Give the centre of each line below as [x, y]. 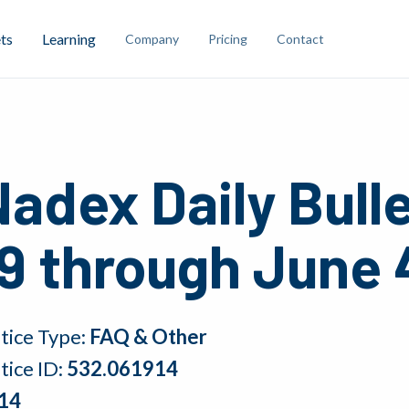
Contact [300, 38]
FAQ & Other [148, 337]
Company [152, 38]
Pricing [228, 38]
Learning [69, 38]
